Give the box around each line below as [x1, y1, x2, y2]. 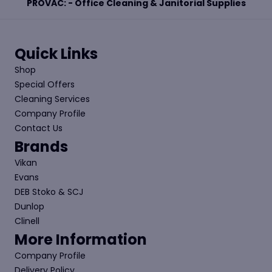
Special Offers [15, 78, 75, 91]
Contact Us [15, 122, 63, 135]
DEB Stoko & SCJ [15, 186, 83, 199]
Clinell [15, 215, 39, 228]
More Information [15, 229, 147, 250]
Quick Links [15, 44, 98, 64]
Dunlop [15, 200, 44, 213]
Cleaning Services [15, 93, 90, 106]
